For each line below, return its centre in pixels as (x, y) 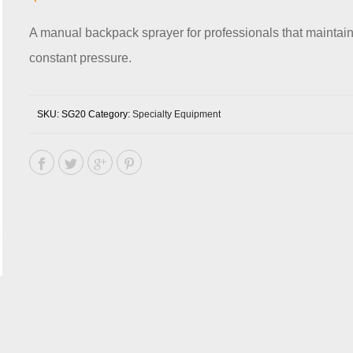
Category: (110, 114)
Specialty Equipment (176, 114)
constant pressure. (80, 58)
